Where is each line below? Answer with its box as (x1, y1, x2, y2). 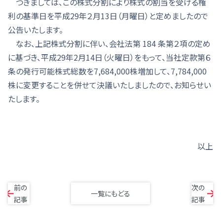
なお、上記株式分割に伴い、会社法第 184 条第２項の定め (8, 37, 211, 49)
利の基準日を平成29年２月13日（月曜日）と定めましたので (8, 10, 208, 22)
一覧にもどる (91, 188, 130, 198)
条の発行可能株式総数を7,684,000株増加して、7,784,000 (8, 65, 207, 77)
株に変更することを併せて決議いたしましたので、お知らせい (8, 79, 211, 91)
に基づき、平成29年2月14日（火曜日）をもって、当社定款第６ (8, 51, 211, 63)
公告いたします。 (8, 24, 63, 36)
